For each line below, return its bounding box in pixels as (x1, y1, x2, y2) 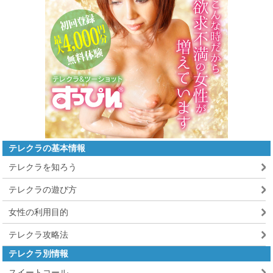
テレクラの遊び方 (9, 185, 77, 195)
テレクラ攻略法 (9, 230, 69, 240)
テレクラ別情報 (9, 249, 69, 259)
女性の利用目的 (9, 207, 69, 218)
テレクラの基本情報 (9, 143, 86, 154)
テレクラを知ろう (9, 162, 77, 172)
